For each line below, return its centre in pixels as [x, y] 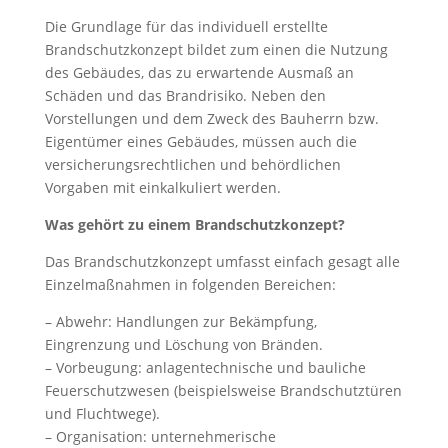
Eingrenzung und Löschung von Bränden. [183, 344]
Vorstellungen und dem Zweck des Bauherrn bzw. [211, 118]
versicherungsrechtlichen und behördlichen [192, 164]
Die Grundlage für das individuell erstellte [186, 26]
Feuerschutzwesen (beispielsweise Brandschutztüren [223, 390]
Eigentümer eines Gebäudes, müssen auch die [200, 141]
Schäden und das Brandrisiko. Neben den [185, 95]
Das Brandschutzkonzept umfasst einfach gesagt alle [222, 261]
